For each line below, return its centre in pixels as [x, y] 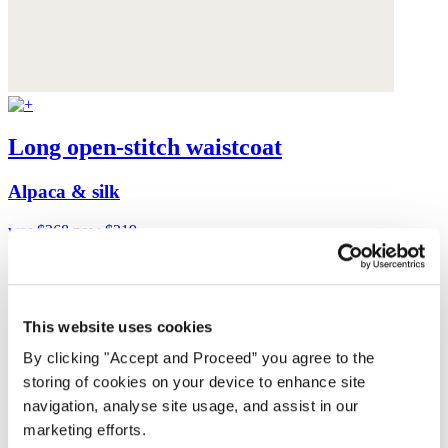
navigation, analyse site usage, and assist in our [191, 406]
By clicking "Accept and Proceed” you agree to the [199, 358]
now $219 [105, 230]
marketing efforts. [84, 430]
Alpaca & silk [64, 191]
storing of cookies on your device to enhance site [194, 382]
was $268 [40, 230]
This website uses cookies [118, 326]
